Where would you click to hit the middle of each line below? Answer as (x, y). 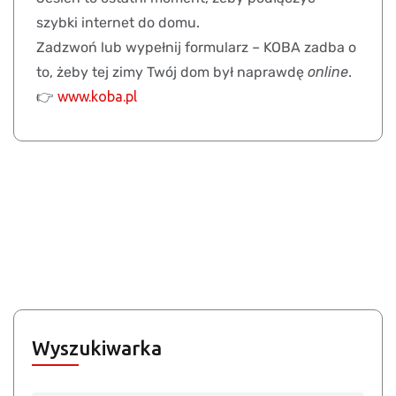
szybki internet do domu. (118, 23)
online (328, 72)
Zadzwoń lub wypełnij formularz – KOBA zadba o (196, 48)
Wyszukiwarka (97, 348)
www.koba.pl (97, 97)
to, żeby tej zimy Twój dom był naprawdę (172, 72)
